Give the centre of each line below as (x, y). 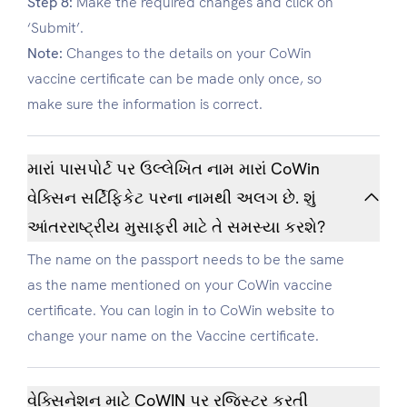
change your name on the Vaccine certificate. (173, 336)
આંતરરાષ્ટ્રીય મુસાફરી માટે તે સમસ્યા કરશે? (176, 227)
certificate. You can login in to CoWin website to (181, 311)
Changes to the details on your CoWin (187, 54)
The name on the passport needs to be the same (186, 260)
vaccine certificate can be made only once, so (174, 79)
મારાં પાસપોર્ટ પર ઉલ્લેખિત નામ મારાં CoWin (174, 169)
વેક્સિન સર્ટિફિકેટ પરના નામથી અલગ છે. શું (165, 198)
